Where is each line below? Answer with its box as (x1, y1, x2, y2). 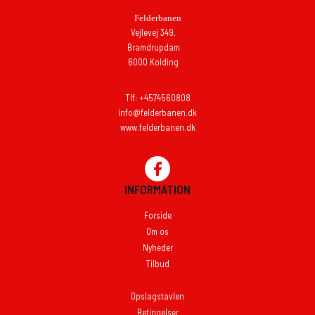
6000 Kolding (128, 56, 179, 67)
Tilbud (146, 257, 169, 269)
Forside (143, 209, 172, 221)
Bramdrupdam (127, 41, 180, 53)
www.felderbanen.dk (120, 121, 195, 133)
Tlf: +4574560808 (124, 91, 191, 103)
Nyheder (142, 241, 173, 253)
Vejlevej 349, (131, 26, 176, 38)
